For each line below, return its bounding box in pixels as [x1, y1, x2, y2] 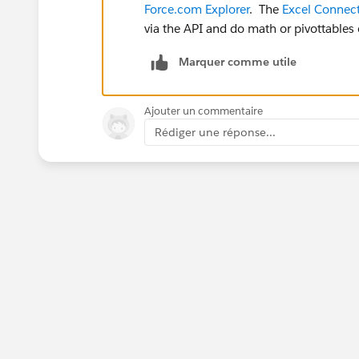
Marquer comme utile [179, 54, 296, 69]
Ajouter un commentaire [144, 103, 263, 118]
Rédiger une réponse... [155, 124, 276, 139]
